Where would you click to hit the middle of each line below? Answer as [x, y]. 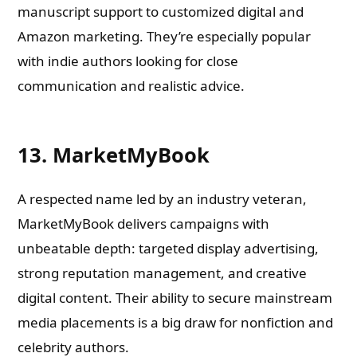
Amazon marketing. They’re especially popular [165, 36]
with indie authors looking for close [128, 61]
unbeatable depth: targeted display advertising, [169, 248]
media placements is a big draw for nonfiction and [176, 322]
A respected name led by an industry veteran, [163, 199]
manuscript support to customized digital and [161, 12]
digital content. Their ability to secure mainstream [175, 298]
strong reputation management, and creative [163, 273]
